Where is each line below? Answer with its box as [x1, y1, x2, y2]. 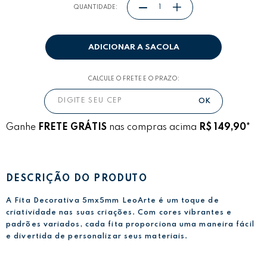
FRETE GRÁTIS [38, 122, 107, 132]
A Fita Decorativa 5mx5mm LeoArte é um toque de [6, 197, 219, 204]
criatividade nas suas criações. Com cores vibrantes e [6, 209, 232, 216]
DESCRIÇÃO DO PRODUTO [6, 174, 147, 184]
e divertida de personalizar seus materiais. [6, 232, 188, 240]
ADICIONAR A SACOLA [88, 43, 179, 51]
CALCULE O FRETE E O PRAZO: [88, 75, 179, 82]
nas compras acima [107, 122, 199, 132]
